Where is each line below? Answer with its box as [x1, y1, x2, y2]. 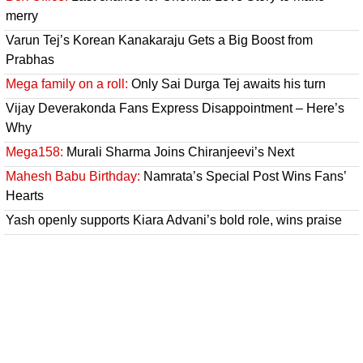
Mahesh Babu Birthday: [6, 169, 140, 183]
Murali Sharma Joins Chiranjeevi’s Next [63, 144, 294, 159]
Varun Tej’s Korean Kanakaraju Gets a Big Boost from [6, 32, 313, 47]
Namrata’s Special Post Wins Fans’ [140, 169, 346, 183]
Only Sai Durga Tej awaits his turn [128, 76, 326, 91]
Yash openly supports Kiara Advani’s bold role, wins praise [6, 212, 342, 227]
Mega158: [6, 144, 63, 159]
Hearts [6, 188, 44, 203]
